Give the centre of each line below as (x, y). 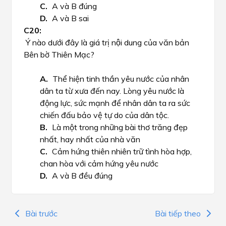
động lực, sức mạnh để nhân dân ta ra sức (115, 103)
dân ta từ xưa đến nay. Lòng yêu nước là (112, 91)
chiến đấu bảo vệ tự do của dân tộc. (104, 115)
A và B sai (70, 18)
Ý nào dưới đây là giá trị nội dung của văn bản (106, 42)
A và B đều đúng (82, 176)
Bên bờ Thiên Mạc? (59, 54)
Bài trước (41, 213)
